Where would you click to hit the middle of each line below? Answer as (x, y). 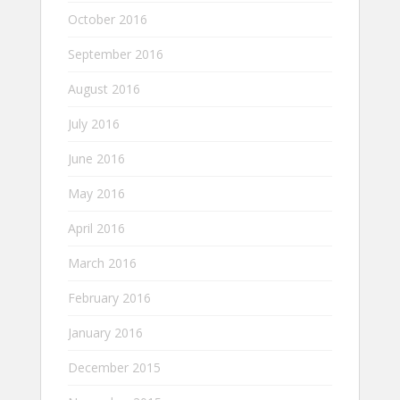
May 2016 (96, 193)
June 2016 (96, 158)
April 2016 (96, 228)
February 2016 (109, 297)
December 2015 (114, 367)
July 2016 (94, 123)
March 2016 (102, 262)
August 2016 (104, 88)
